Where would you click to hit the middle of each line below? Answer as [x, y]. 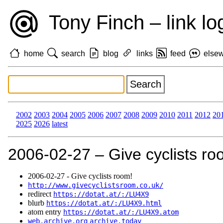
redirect [41, 194]
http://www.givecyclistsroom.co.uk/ [96, 185]
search [73, 53]
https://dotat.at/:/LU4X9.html [104, 203]
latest [60, 124]
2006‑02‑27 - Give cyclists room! [80, 176]
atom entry [46, 212]
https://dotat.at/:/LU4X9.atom [121, 212]
